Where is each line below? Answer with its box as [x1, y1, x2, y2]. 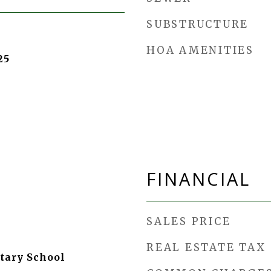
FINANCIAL [146, 167, 250, 191]
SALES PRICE [146, 215, 231, 228]
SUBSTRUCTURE [146, 18, 249, 31]
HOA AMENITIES [146, 44, 254, 57]
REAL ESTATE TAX [146, 241, 266, 254]
